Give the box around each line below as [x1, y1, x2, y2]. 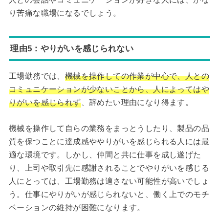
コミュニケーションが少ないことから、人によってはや [8, 85, 209, 94]
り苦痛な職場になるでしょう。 [8, 8, 121, 17]
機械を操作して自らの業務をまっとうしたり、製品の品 [8, 124, 209, 132]
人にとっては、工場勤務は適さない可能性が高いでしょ [8, 176, 209, 185]
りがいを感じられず [8, 98, 81, 107]
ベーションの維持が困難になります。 [8, 203, 145, 212]
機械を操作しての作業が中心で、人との [65, 72, 209, 81]
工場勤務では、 [8, 72, 65, 81]
